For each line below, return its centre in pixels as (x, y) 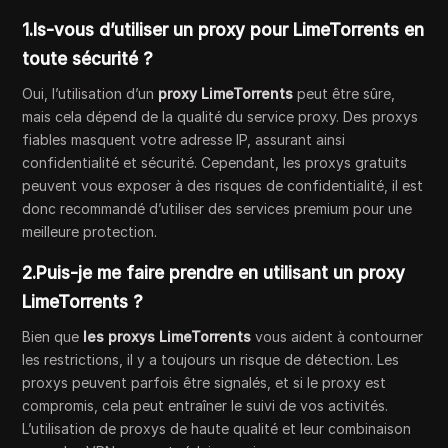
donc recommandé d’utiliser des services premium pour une (217, 208)
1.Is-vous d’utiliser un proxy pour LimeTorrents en (223, 29)
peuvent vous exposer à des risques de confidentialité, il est (223, 185)
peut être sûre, (344, 93)
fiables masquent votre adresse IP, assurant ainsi (184, 139)
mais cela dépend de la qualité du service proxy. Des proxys (220, 116)
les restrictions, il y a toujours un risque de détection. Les (211, 359)
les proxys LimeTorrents (167, 336)
